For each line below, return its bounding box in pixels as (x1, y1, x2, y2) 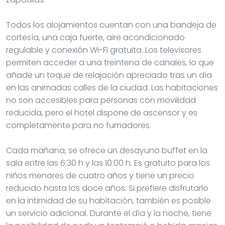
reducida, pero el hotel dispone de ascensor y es (6, 106, 197, 119)
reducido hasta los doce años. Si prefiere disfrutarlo (6, 182, 208, 194)
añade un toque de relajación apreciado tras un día (6, 69, 212, 81)
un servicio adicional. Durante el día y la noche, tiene (6, 207, 211, 219)
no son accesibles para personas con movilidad (6, 94, 196, 106)
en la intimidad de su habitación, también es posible (6, 194, 211, 206)
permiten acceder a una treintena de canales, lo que (6, 56, 214, 68)
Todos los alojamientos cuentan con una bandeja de (6, 19, 216, 31)
